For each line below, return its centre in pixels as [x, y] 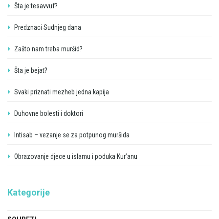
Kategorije [29, 192]
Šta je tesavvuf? [36, 6]
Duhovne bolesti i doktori [49, 113]
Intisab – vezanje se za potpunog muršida [72, 135]
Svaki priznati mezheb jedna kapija [62, 92]
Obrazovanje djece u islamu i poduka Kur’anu [76, 156]
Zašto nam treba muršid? [48, 49]
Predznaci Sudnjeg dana [48, 27]
